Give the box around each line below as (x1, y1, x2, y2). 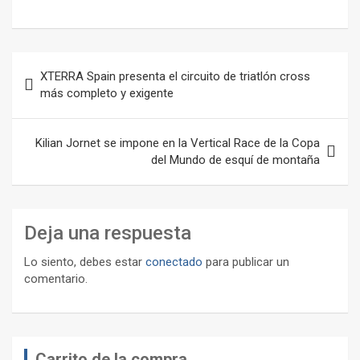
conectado (145, 255, 202, 269)
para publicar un (202, 255, 289, 269)
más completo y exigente (40, 86, 174, 100)
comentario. (24, 272, 88, 286)
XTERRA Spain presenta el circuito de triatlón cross (40, 69, 310, 84)
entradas (11, 104, 93, 127)
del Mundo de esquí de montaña (151, 153, 320, 167)
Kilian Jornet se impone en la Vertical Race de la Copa (35, 136, 320, 150)
